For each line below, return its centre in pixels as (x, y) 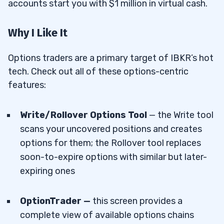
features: (27, 85)
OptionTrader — (56, 201)
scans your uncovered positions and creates (111, 129)
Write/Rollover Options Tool (83, 115)
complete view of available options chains (107, 215)
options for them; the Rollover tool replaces (110, 143)
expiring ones (47, 171)
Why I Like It (38, 33)
